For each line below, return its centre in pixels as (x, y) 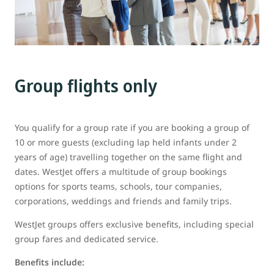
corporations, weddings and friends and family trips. (123, 201)
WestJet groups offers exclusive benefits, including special (134, 224)
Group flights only (86, 85)
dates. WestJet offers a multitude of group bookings (121, 172)
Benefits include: (50, 262)
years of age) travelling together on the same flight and (128, 157)
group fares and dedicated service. (87, 239)
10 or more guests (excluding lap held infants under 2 (126, 143)
